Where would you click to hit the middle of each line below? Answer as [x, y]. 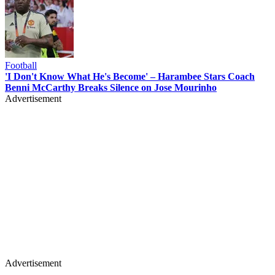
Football [21, 65]
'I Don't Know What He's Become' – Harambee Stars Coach [130, 76]
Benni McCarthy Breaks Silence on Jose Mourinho [111, 87]
